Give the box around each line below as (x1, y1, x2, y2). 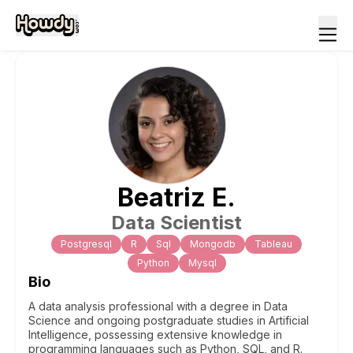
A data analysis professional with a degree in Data (28, 299, 288, 313)
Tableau (255, 238, 292, 250)
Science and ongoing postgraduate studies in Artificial (28, 314, 309, 327)
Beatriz (117, 182, 206, 213)
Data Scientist (111, 211, 242, 234)
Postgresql (61, 238, 112, 250)
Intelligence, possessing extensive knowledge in (28, 328, 282, 341)
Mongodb (190, 238, 236, 250)
